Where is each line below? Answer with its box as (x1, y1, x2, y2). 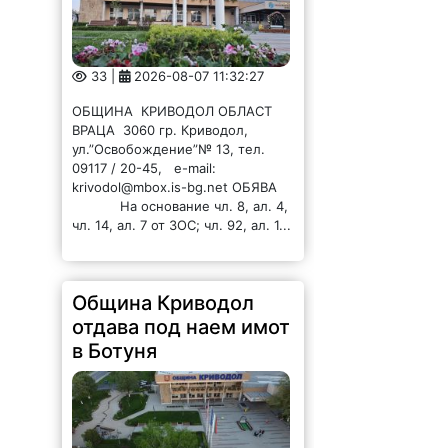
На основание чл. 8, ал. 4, (72, 198, 289, 215)
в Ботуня (72, 339, 158, 364)
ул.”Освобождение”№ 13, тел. (72, 141, 266, 158)
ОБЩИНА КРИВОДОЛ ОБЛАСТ (72, 103, 277, 120)
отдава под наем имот (72, 315, 291, 340)
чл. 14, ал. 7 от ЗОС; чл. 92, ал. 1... (72, 217, 292, 234)
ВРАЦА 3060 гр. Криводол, (72, 122, 249, 139)
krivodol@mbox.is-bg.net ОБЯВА (72, 179, 286, 196)
